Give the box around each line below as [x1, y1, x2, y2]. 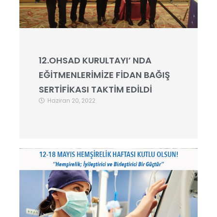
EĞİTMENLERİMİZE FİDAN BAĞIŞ [39, 69, 170, 81]
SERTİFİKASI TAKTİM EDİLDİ [39, 83, 152, 95]
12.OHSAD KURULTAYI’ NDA [39, 54, 152, 66]
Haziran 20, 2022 [47, 96, 95, 105]
